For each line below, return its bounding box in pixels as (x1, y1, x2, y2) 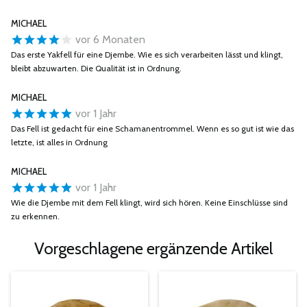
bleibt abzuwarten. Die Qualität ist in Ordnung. (11, 63, 182, 73)
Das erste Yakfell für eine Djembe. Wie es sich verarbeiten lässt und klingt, (11, 49, 283, 60)
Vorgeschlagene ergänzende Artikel (34, 238, 273, 258)
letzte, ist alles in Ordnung (11, 137, 108, 147)
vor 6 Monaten (73, 33, 145, 46)
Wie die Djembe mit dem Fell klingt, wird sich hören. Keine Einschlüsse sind (11, 197, 288, 208)
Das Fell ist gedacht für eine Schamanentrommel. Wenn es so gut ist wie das (11, 123, 294, 134)
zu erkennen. (11, 211, 60, 221)
